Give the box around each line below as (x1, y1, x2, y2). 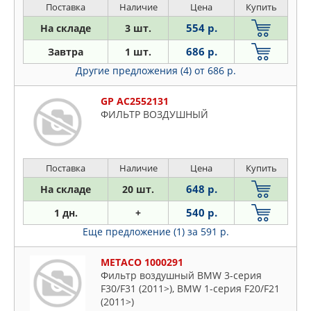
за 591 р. (187, 225, 229, 239)
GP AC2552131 (101, 94, 169, 108)
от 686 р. (194, 64, 236, 78)
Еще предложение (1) (82, 225, 187, 239)
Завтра (48, 45, 83, 59)
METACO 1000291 (101, 255, 183, 269)
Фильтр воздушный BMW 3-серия (101, 269, 262, 283)
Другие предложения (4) (75, 64, 194, 78)
